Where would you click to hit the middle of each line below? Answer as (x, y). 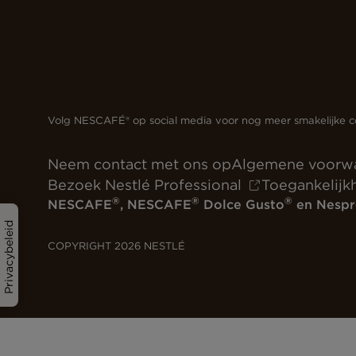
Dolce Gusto (242, 204)
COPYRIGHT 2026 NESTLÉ (116, 246)
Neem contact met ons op (139, 164)
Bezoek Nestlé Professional (145, 184)
